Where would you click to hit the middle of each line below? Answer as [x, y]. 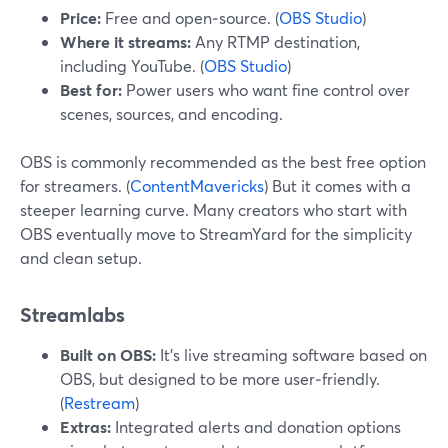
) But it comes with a [337, 185]
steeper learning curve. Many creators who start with [213, 209]
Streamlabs [72, 314]
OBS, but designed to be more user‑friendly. [220, 378]
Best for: [91, 89]
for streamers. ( [75, 185]
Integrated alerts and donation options [256, 426]
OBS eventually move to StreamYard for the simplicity [216, 233]
